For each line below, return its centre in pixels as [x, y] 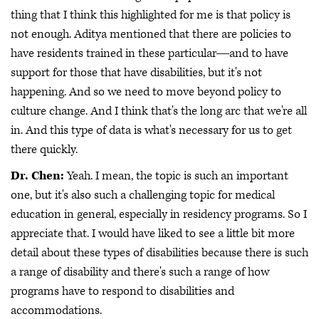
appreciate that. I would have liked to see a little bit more [153, 234]
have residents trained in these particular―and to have [150, 53]
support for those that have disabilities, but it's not [136, 72]
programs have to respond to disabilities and [122, 292]
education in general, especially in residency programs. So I [159, 215]
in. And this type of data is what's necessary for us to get [151, 130]
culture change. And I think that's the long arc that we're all [159, 111]
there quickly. [46, 149]
